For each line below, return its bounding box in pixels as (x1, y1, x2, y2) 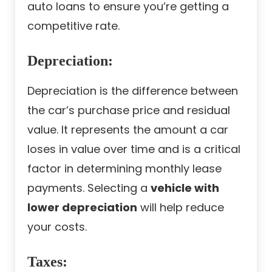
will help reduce (137, 199, 224, 215)
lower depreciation (27, 199, 137, 215)
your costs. (27, 219, 87, 234)
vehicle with (151, 180, 219, 195)
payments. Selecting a (27, 180, 151, 195)
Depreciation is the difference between (27, 83, 238, 98)
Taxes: (27, 253, 67, 270)
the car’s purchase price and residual (27, 102, 230, 118)
